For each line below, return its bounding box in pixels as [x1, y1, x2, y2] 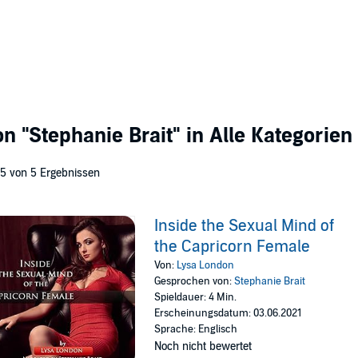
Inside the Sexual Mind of [154, 217, 335, 236]
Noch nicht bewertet [154, 340, 253, 353]
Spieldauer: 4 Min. [154, 291, 237, 304]
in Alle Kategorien [181, 123, 352, 148]
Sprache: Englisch [154, 323, 238, 336]
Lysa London [177, 259, 235, 272]
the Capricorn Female [154, 237, 311, 257]
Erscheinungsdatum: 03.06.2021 [154, 307, 302, 320]
